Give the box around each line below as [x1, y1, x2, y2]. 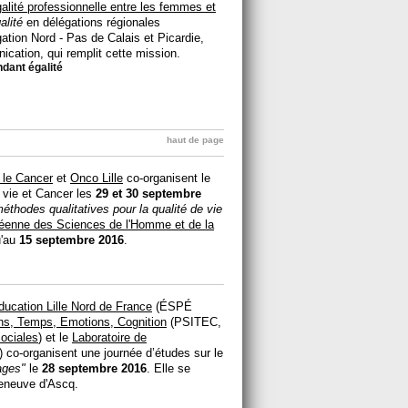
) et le [38, 330, 72, 344]
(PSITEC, [167, 314, 221, 329]
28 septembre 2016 [42, 361, 147, 375]
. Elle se [147, 361, 190, 375]
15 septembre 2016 [19, 232, 124, 247]
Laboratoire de [72, 330, 147, 344]
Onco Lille [70, 170, 123, 185]
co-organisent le [123, 170, 210, 185]
